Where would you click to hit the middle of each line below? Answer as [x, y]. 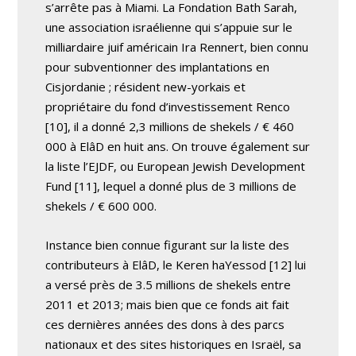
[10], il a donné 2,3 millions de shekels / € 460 [170, 126]
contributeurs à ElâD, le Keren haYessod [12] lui [176, 264]
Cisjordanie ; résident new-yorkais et [146, 86]
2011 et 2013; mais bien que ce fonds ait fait [168, 304]
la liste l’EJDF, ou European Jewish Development [176, 166]
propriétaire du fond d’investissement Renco [168, 106]
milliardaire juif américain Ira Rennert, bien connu [177, 46]
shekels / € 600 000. [101, 205]
